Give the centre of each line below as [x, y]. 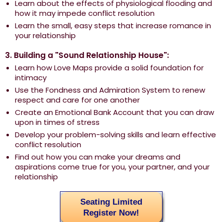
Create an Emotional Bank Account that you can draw [114, 112]
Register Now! [111, 213]
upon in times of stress [57, 122]
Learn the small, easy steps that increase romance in [113, 26]
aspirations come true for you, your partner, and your [112, 167]
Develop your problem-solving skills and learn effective [115, 135]
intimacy [31, 78]
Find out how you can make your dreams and [98, 157]
